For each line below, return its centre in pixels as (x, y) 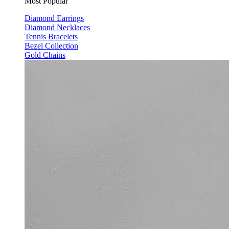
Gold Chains (45, 55)
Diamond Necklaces (57, 27)
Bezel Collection (51, 46)
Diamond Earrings (54, 18)
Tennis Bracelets (51, 37)
